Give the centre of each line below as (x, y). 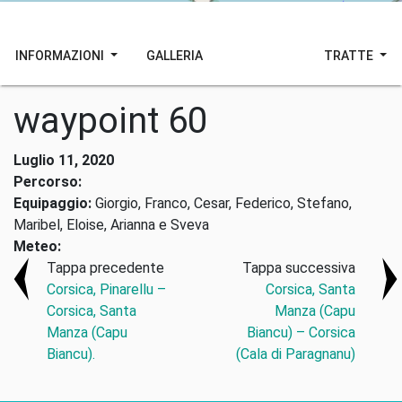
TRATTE (350, 55)
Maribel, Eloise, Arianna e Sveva (111, 225)
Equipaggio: (52, 203)
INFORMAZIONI (61, 55)
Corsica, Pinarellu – (107, 289)
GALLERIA (174, 55)
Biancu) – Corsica (301, 332)
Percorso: (48, 182)
